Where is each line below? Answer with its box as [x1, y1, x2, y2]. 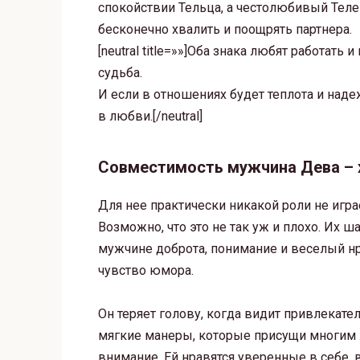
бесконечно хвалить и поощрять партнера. [98, 21, 352, 37]
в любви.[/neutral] [98, 108, 202, 124]
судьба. [98, 64, 142, 80]
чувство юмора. [98, 262, 194, 278]
